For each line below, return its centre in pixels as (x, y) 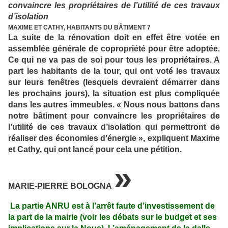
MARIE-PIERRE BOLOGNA (60, 186)
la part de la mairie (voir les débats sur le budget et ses (112, 217)
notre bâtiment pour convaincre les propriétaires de (114, 116)
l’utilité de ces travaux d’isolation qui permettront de (114, 127)
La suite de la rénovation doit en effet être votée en (114, 38)
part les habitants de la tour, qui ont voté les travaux (114, 71)
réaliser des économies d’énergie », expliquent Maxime (114, 138)
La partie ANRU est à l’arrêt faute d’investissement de (111, 206)
